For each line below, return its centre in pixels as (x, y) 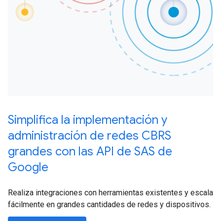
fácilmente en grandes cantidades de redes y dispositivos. (109, 205)
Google (28, 167)
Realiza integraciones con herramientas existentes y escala (110, 193)
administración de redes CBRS (90, 136)
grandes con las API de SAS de (90, 152)
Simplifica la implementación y (88, 120)
